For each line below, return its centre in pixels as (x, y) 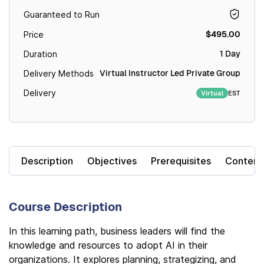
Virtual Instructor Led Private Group (170, 73)
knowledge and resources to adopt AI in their (108, 245)
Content (244, 161)
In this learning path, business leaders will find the (117, 231)
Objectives (112, 161)
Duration (40, 54)
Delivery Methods (59, 73)
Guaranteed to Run (62, 14)
